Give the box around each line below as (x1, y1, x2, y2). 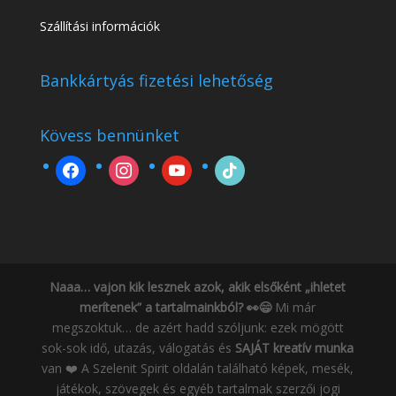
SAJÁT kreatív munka (235, 339, 354, 357)
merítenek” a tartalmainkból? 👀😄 (80, 299, 272, 316)
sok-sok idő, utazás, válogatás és (42, 339, 236, 357)
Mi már (271, 299, 316, 316)
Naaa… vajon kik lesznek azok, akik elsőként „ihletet (49, 278, 346, 296)
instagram (107, 156, 165, 174)
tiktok (213, 156, 246, 174)
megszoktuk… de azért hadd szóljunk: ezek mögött (51, 319, 344, 337)
